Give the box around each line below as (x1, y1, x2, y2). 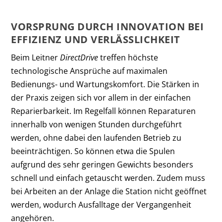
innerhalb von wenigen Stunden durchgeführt (11, 118, 182, 130)
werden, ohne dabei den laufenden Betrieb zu (11, 132, 182, 143)
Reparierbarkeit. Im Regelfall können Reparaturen (11, 105, 196, 116)
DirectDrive (60, 52, 101, 63)
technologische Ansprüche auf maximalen (11, 65, 168, 76)
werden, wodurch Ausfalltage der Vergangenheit (11, 199, 192, 210)
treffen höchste (100, 52, 159, 63)
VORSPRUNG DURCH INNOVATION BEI (11, 19, 204, 33)
